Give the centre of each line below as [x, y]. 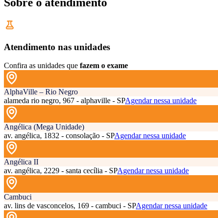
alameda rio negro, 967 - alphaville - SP [64, 101]
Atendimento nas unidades [57, 47]
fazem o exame [104, 66]
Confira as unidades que [41, 66]
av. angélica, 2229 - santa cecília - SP [61, 171]
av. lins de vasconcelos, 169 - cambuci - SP [70, 206]
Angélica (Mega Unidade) [44, 127]
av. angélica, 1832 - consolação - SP [59, 136]
